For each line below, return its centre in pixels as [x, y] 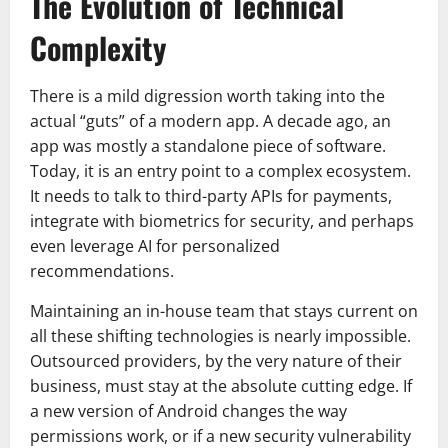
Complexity [98, 47]
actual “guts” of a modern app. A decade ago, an [210, 120]
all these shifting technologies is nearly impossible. [220, 335]
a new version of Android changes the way [188, 410]
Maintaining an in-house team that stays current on [224, 310]
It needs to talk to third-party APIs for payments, [211, 195]
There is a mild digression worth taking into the [207, 95]
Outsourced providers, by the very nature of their [216, 360]
